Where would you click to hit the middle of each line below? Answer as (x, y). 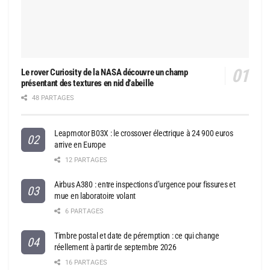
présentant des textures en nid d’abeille (87, 83)
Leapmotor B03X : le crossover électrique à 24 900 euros (144, 133)
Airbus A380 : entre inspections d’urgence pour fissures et (145, 185)
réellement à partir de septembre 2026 (115, 247)
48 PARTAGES (52, 98)
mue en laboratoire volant (95, 196)
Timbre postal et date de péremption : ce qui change (137, 236)
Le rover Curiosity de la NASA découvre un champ (105, 73)
